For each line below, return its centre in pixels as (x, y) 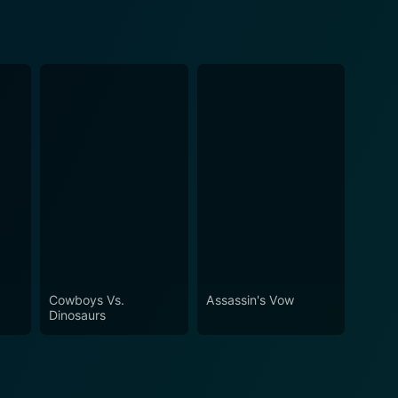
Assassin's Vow (250, 300)
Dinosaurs (78, 315)
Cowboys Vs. (87, 300)
